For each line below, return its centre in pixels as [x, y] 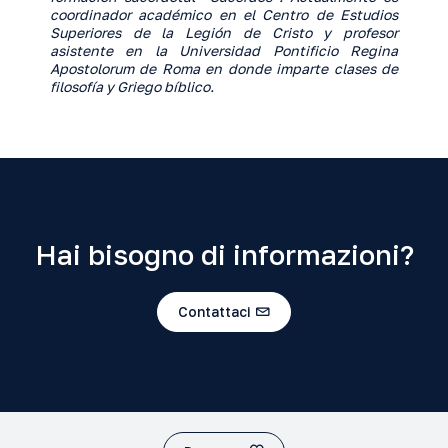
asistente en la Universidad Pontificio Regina [224, 50]
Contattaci [214, 311]
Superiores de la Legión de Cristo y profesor [224, 32]
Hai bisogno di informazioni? [224, 254]
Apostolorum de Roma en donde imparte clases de [224, 68]
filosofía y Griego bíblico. [132, 86]
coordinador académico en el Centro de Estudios [224, 14]
